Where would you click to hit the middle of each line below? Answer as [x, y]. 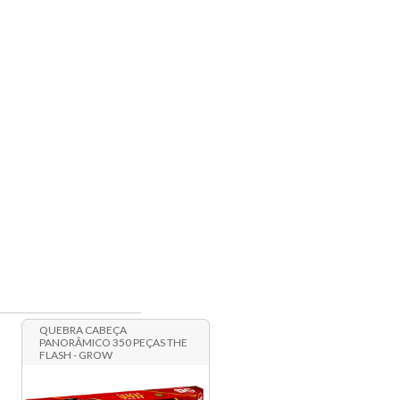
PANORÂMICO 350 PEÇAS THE [114, 343]
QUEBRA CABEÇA [83, 330]
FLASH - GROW [76, 355]
